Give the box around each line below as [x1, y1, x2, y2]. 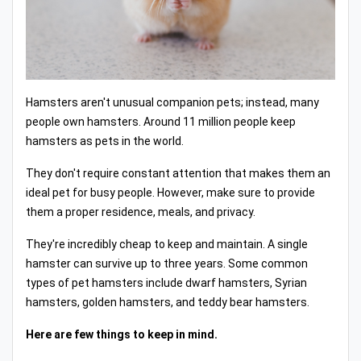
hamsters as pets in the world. [26, 135, 184, 148]
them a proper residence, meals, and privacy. [26, 205, 255, 219]
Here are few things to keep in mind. [26, 328, 218, 342]
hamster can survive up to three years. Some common [26, 257, 308, 271]
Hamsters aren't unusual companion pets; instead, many [26, 96, 319, 110]
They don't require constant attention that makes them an [26, 167, 330, 180]
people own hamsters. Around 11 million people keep [26, 115, 296, 129]
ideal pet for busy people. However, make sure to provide [26, 186, 315, 200]
